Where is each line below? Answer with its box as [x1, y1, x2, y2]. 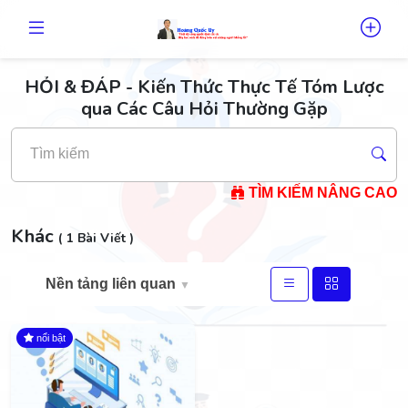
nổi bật [36, 332, 66, 343]
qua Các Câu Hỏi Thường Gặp [80, 97, 328, 121]
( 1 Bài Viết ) [58, 229, 134, 247]
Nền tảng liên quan [46, 276, 179, 291]
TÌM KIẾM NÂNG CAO [245, 185, 397, 200]
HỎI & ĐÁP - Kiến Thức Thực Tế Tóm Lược [24, 75, 384, 99]
